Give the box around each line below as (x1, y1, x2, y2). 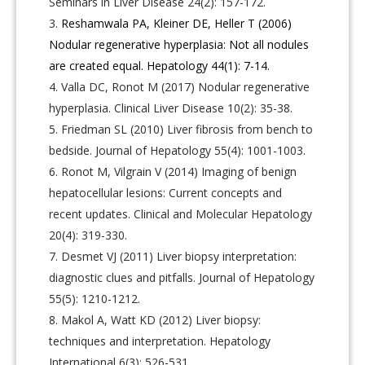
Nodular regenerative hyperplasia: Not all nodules (49, 36, 310, 52)
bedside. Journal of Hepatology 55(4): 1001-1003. (49, 142, 306, 158)
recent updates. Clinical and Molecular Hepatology (49, 205, 313, 222)
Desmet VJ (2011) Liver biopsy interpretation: (61, 248, 297, 264)
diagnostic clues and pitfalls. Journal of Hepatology (49, 269, 315, 285)
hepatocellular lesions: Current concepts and (49, 184, 283, 200)
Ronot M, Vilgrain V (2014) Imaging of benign (61, 163, 297, 179)
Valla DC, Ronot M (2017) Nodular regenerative (61, 78, 310, 95)
